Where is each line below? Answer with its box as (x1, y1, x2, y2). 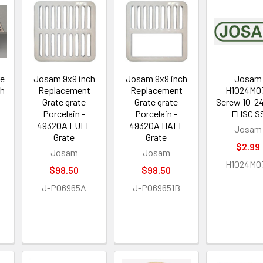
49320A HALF (129, 120, 184, 131)
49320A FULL (37, 120, 92, 131)
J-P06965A (42, 182, 87, 194)
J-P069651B (132, 182, 180, 194)
